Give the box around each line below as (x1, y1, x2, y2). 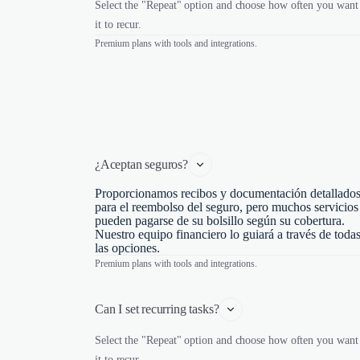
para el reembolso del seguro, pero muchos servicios (95, 200, 358, 214)
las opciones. (95, 241, 160, 255)
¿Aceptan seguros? (95, 157, 188, 171)
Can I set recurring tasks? (95, 302, 219, 316)
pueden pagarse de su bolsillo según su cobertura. (95, 214, 345, 227)
